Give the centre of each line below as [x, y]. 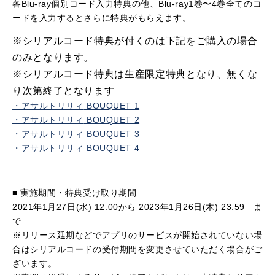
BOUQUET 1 [112, 106]
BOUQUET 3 [112, 134]
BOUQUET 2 [112, 120]
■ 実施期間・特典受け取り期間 [75, 193]
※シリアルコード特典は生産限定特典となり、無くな [135, 74]
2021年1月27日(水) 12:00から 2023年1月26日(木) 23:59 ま [137, 207]
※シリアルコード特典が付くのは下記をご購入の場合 [135, 41]
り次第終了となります [64, 91]
